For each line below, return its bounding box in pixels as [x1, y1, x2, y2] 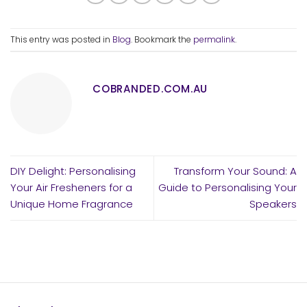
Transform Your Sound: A [174, 164, 297, 179]
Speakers [249, 197, 297, 212]
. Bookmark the [131, 34, 193, 46]
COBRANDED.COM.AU [93, 82, 208, 97]
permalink [193, 34, 235, 46]
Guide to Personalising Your [158, 180, 297, 195]
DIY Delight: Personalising [10, 164, 136, 179]
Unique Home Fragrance [10, 197, 133, 212]
